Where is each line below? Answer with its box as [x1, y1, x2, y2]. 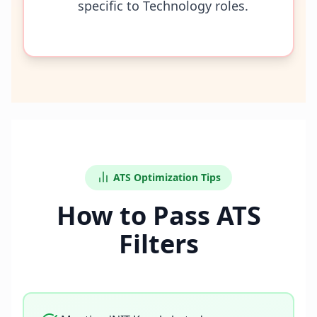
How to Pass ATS [56, 198, 261, 233]
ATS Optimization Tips [113, 171, 221, 184]
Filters [118, 226, 199, 261]
